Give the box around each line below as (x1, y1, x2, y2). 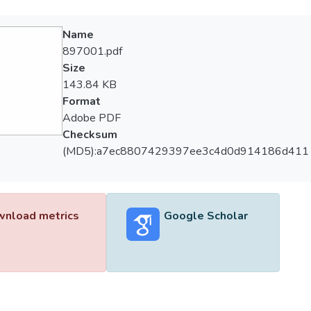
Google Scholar (163, 208, 248, 224)
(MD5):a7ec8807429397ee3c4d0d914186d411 (62, 144, 309, 159)
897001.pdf (62, 44, 122, 59)
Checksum (62, 127, 117, 142)
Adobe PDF (62, 110, 121, 126)
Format (62, 94, 101, 109)
